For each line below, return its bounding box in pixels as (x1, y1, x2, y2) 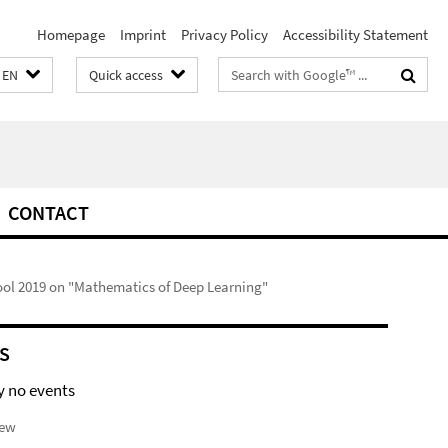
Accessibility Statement (283, 25, 428, 44)
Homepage (37, 25, 105, 44)
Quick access (89, 66, 163, 84)
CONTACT (8, 200, 89, 225)
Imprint (120, 25, 166, 44)
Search (219, 61, 262, 80)
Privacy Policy (181, 25, 268, 44)
